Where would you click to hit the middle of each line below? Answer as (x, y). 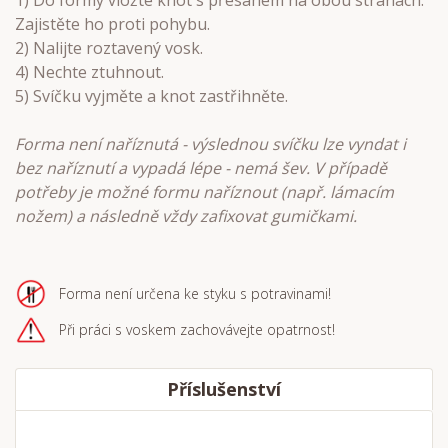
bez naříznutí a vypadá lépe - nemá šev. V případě (201, 168)
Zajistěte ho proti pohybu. (112, 24)
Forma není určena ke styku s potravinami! (195, 293)
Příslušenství (224, 389)
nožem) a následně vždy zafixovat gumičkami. (188, 216)
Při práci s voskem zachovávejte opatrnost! (197, 329)
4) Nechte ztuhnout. (89, 72)
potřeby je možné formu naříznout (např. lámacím (204, 192)
